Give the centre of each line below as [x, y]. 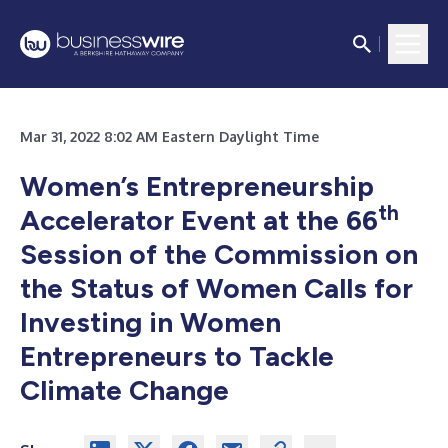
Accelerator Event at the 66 [199, 220]
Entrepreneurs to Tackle [177, 356]
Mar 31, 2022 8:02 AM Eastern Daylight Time [169, 136]
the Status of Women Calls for [216, 288]
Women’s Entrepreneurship [197, 186]
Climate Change [124, 390]
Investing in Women [150, 322]
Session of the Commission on [219, 254]
